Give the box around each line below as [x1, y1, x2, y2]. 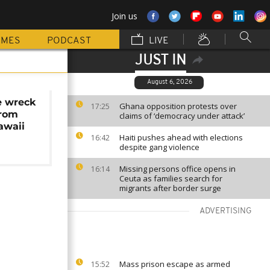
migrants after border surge [119, 183, 221, 193]
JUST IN [134, 54, 186, 68]
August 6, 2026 [147, 79, 192, 86]
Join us [111, 10, 137, 22]
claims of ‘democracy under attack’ [119, 110, 245, 121]
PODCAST [47, 36, 91, 46]
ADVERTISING [199, 207, 252, 216]
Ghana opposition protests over [119, 101, 237, 111]
